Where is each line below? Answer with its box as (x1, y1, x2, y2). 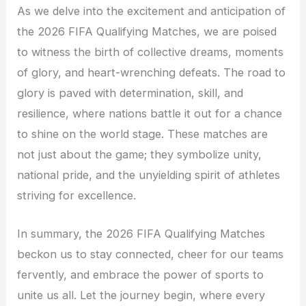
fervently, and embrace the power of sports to (17, 267, 264, 281)
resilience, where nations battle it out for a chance (17, 106, 283, 120)
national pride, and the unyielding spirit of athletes (17, 167, 281, 182)
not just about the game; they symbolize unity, (17, 147, 262, 161)
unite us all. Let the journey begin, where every (17, 288, 266, 302)
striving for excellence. (17, 188, 137, 202)
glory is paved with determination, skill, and (17, 85, 244, 100)
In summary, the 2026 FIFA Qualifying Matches (17, 226, 266, 240)
